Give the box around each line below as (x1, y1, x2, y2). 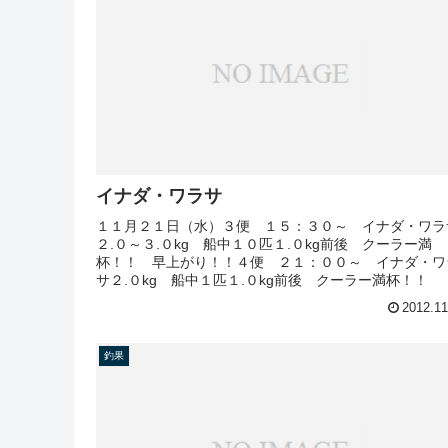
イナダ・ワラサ (96, 185, 222, 206)
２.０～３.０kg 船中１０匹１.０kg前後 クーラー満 (96, 235, 432, 252)
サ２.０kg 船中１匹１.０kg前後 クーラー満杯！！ (96, 271, 428, 288)
